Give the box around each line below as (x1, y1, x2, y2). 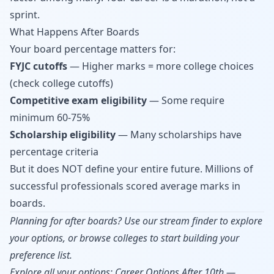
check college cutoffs (13, 76, 110, 90)
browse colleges (80, 231, 147, 245)
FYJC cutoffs (10, 59, 67, 73)
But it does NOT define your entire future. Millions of (10, 162, 253, 176)
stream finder (160, 214, 217, 228)
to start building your (147, 231, 239, 245)
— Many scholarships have (116, 128, 242, 141)
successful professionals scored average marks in (10, 179, 240, 193)
